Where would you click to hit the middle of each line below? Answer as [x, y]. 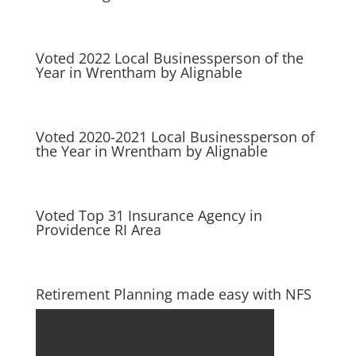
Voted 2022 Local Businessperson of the [169, 58]
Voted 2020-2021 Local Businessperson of [175, 137]
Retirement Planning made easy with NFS [173, 294]
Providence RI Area [98, 230]
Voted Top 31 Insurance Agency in [149, 215]
